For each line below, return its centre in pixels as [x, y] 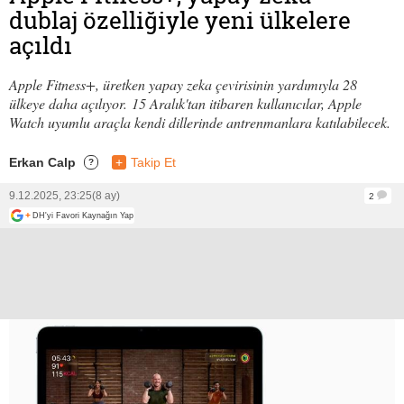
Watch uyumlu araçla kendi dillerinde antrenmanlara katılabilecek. [200, 122]
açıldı [41, 45]
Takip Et [153, 162]
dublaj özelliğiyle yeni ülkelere [180, 20]
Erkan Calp [42, 162]
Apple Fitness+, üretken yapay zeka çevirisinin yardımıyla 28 [183, 84]
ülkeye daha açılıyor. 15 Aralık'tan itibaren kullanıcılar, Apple [185, 103]
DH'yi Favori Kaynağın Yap [83, 215]
